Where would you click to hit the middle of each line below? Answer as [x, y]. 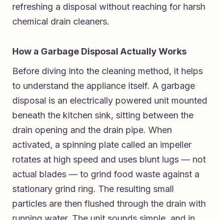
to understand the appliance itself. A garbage [104, 86]
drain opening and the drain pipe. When [92, 130]
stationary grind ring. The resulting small [93, 189]
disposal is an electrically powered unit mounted [110, 101]
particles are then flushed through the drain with [109, 204]
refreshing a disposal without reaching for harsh [109, 7]
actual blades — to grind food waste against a [106, 174]
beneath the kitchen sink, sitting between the [103, 115]
